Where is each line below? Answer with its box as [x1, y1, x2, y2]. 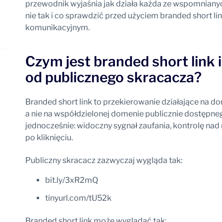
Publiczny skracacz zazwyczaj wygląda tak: [25, 156, 182, 165]
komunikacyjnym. [25, 23, 90, 32]
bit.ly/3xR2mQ [45, 175, 98, 185]
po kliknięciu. [25, 133, 73, 142]
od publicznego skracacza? [25, 69, 202, 86]
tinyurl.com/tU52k [45, 193, 111, 203]
